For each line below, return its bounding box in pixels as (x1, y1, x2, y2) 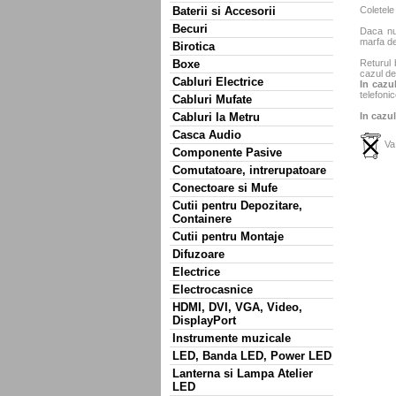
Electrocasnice (172, 283, 253, 296)
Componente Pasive (172, 146, 282, 159)
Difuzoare (172, 247, 225, 261)
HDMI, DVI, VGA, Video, (172, 301, 302, 314)
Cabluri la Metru (172, 110, 260, 124)
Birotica (172, 40, 215, 53)
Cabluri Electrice (172, 75, 263, 88)
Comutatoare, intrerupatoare (172, 164, 326, 177)
